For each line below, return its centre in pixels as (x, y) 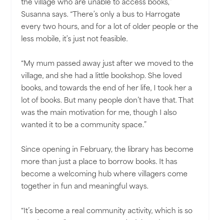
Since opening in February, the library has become (108, 150)
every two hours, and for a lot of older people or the (110, 27)
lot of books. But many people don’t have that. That (108, 101)
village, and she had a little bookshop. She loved (102, 77)
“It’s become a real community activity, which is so (107, 212)
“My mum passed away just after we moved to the (108, 64)
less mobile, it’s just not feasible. (75, 40)
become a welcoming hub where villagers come (105, 175)
